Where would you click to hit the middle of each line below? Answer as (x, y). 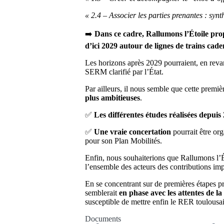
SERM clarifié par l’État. (124, 72)
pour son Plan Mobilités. (123, 141)
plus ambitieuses (112, 98)
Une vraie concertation (132, 132)
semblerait (102, 193)
